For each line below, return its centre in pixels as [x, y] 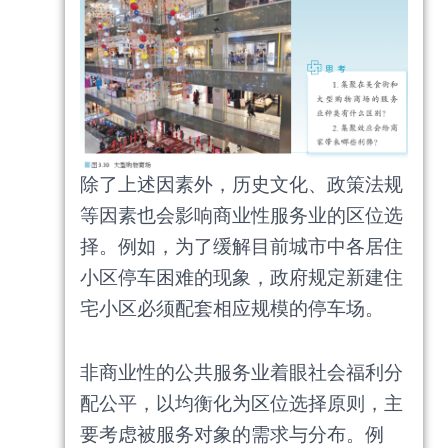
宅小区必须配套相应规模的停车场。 [232, 308]
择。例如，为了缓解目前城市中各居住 [241, 246]
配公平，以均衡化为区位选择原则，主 [241, 404]
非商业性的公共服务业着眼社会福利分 [241, 373]
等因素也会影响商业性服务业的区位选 [241, 215]
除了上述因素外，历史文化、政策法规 [241, 184]
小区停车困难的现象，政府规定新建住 [241, 277]
